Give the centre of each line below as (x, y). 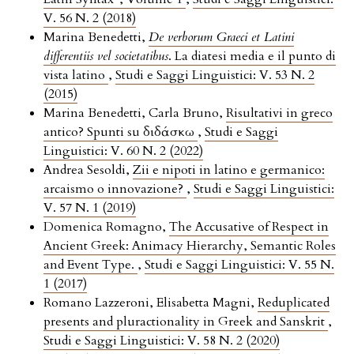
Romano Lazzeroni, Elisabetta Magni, (151, 303)
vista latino (76, 75)
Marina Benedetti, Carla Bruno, (135, 113)
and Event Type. (90, 265)
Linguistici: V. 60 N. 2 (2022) (123, 151)
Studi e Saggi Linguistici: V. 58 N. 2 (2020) (162, 341)
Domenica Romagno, (106, 227)
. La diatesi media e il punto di (252, 56)
